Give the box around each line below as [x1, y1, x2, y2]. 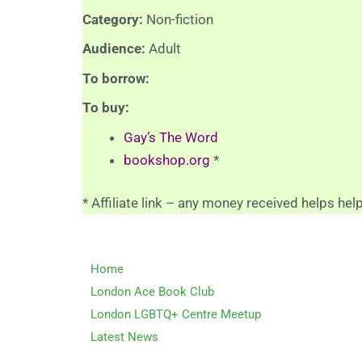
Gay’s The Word [124, 128, 218, 145]
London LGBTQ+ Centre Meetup [90, 306, 261, 322]
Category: [82, 11, 146, 27]
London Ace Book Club [90, 284, 214, 299]
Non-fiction [146, 11, 213, 27]
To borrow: [82, 69, 153, 86]
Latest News [90, 329, 158, 344]
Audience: [82, 40, 149, 57]
